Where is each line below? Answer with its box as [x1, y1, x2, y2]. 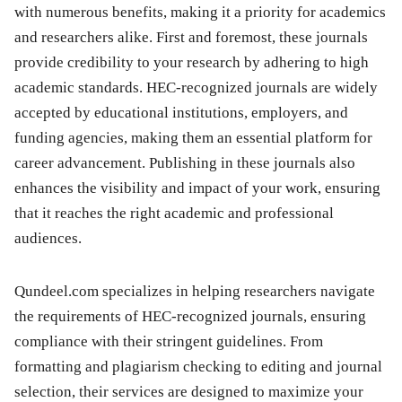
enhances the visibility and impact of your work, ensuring [14, 179, 380, 197]
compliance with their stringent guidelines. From [14, 333, 323, 351]
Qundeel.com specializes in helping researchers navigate [14, 283, 375, 301]
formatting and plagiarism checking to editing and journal [14, 358, 382, 376]
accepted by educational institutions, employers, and [14, 104, 348, 122]
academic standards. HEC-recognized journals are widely [14, 79, 378, 97]
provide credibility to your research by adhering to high [14, 54, 369, 72]
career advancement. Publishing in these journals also [14, 154, 355, 172]
